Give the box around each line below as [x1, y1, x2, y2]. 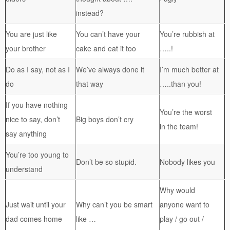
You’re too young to [6, 149, 69, 160]
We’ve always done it [76, 64, 144, 75]
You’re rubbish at [160, 29, 215, 40]
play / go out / [160, 214, 204, 224]
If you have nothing [6, 100, 68, 110]
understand [6, 164, 43, 175]
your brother [6, 43, 46, 54]
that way [76, 79, 103, 89]
